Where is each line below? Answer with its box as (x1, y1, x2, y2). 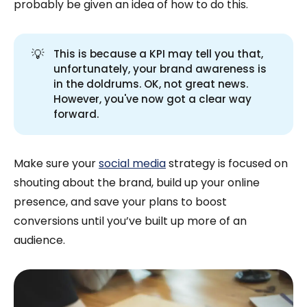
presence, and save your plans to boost (14, 194, 227, 210)
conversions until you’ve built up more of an (14, 213, 247, 230)
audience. (14, 232, 65, 249)
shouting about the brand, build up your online (14, 175, 260, 191)
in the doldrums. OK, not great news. (53, 77, 249, 92)
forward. (53, 107, 99, 122)
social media (99, 156, 166, 172)
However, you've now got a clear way (53, 92, 252, 107)
